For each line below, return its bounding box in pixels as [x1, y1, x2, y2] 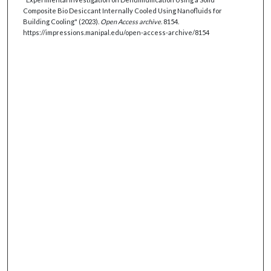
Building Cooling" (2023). [22, 17, 100, 25]
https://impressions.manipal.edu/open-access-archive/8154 [22, 28, 209, 36]
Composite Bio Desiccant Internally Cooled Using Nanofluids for [22, 6, 222, 15]
